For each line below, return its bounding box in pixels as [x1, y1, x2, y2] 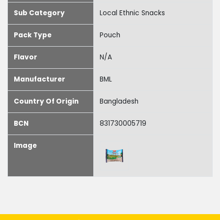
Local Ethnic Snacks [100, 8, 165, 18]
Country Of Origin [14, 97, 79, 106]
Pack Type [14, 30, 52, 40]
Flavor [14, 53, 37, 62]
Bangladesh [100, 97, 138, 106]
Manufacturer [14, 75, 65, 84]
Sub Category [14, 8, 65, 18]
